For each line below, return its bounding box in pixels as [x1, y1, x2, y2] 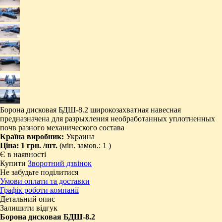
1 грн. [21, 141, 43, 150]
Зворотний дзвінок [28, 159, 92, 167]
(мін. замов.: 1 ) [59, 141, 111, 150]
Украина [66, 132, 95, 141]
